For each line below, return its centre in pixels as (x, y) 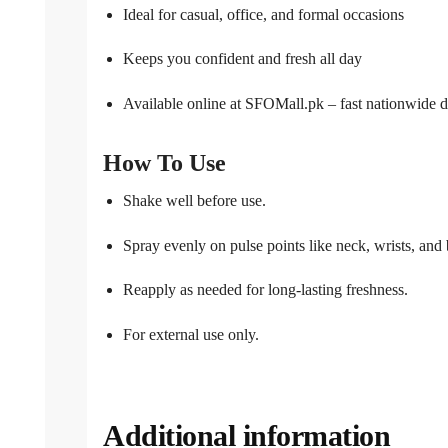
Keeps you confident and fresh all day (242, 59)
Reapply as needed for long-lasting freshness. (265, 290)
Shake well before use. (194, 201)
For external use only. (191, 334)
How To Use (164, 163)
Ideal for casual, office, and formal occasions (263, 14)
